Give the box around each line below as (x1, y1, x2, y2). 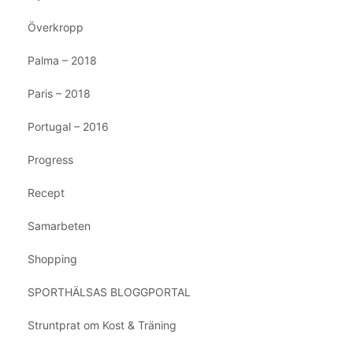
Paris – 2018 (28, 86, 91, 100)
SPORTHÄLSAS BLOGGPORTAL (28, 284, 191, 299)
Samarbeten (28, 218, 91, 232)
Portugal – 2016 (28, 119, 109, 133)
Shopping (28, 251, 77, 266)
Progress (28, 152, 73, 166)
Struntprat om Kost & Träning (28, 318, 176, 332)
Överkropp (28, 20, 84, 34)
